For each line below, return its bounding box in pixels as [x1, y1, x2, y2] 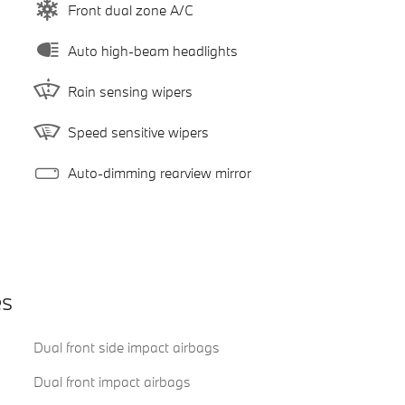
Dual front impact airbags [33, 372, 191, 391]
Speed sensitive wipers [67, 122, 209, 141]
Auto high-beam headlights [67, 41, 238, 60]
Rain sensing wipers [67, 81, 193, 100]
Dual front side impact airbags [33, 338, 220, 357]
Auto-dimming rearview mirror [67, 163, 251, 182]
